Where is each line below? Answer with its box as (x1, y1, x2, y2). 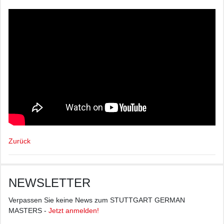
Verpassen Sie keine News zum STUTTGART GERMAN (8, 196, 185, 204)
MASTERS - (8, 206, 48, 215)
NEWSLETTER (8, 176, 90, 190)
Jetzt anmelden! (48, 206, 99, 215)
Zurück (8, 137, 30, 145)
